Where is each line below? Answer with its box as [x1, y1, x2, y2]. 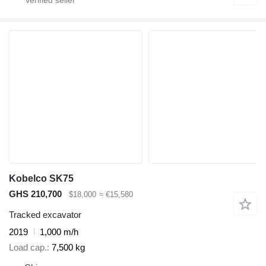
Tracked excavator [9, 209, 81, 220]
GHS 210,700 [9, 189, 62, 199]
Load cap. [9, 242, 47, 253]
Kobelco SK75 [9, 173, 74, 184]
